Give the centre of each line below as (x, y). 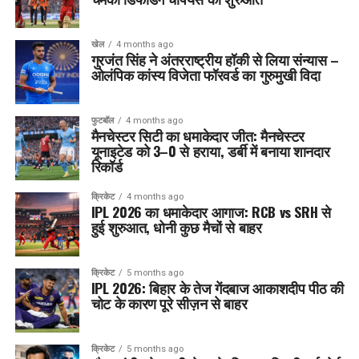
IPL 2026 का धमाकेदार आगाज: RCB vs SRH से (211, 212)
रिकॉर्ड (107, 166)
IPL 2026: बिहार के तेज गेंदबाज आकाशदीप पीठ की (217, 288)
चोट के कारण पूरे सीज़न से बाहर (169, 303)
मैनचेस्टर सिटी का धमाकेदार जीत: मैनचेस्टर (198, 136)
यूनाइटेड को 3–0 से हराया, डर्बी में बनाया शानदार (210, 151)
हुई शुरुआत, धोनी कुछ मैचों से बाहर (176, 227)
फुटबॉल (102, 121)
